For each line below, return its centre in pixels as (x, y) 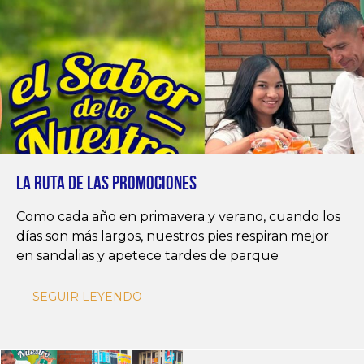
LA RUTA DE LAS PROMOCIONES (106, 183)
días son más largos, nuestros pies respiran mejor (173, 236)
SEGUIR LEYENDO (87, 297)
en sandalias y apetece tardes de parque (147, 256)
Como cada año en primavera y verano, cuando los (178, 217)
